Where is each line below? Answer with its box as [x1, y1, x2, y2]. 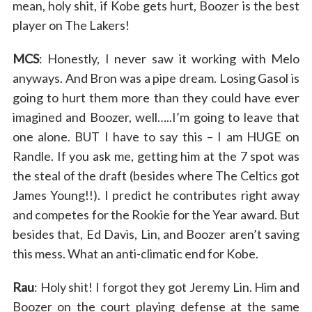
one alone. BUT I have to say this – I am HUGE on [12, 128, 300, 144]
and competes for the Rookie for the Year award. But [12, 206, 300, 222]
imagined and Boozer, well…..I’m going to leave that [12, 109, 300, 125]
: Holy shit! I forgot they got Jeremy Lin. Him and [33, 279, 300, 295]
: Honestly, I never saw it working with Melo [38, 50, 300, 66]
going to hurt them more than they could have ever [12, 89, 300, 105]
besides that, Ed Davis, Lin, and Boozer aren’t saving [12, 226, 300, 242]
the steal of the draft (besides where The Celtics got [12, 167, 300, 183]
